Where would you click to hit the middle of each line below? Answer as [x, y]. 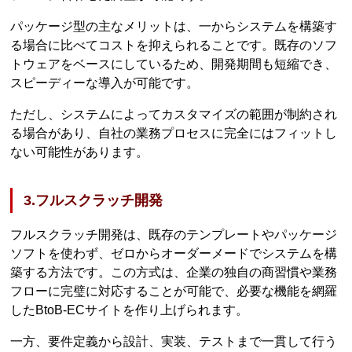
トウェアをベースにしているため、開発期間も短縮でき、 [174, 64]
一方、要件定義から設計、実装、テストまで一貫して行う [174, 341]
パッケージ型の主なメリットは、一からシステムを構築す [174, 27]
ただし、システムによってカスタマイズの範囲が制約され [174, 115]
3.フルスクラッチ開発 [93, 200]
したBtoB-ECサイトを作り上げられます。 [130, 310]
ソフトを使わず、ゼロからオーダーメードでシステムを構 [174, 253]
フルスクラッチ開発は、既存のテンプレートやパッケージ [174, 234]
